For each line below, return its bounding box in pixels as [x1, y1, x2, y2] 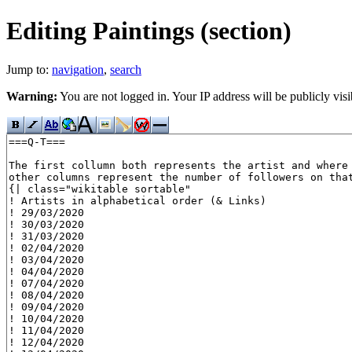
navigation [52, 62, 104, 76]
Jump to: [6, 62, 52, 76]
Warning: [6, 89, 57, 103]
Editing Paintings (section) [6, 16, 291, 46]
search [110, 62, 141, 76]
